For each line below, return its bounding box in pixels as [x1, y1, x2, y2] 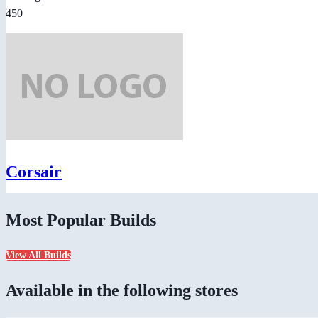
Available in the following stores [6, 281, 238, 300]
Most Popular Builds [6, 210, 156, 229]
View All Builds [6, 250, 71, 261]
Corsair [6, 162, 62, 181]
